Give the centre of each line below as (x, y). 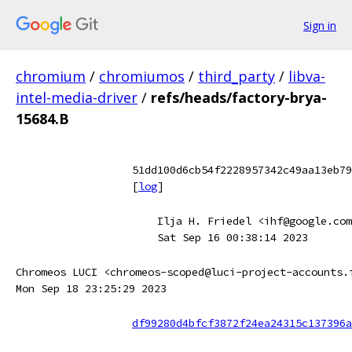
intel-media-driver (77, 97)
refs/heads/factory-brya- (239, 97)
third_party (236, 76)
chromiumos (142, 76)
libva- (307, 76)
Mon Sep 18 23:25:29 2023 (91, 288)
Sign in (320, 25)
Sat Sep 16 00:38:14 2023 (233, 237)
